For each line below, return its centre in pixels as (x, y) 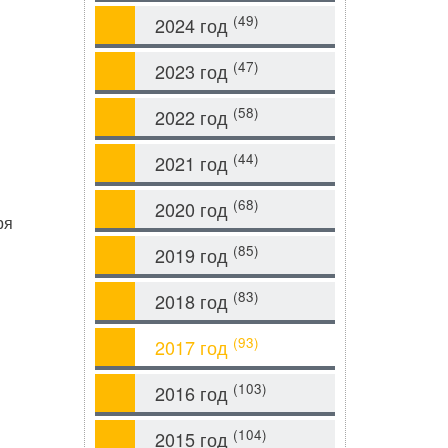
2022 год (193, 117)
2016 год (193, 393)
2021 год (193, 163)
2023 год (193, 71)
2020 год (193, 209)
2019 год (193, 255)
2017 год (193, 347)
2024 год (193, 25)
